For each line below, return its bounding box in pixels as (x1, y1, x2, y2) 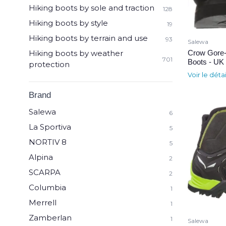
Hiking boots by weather (29, 48, 123, 58)
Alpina (29, 152, 53, 162)
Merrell (29, 198, 56, 207)
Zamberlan (29, 213, 72, 222)
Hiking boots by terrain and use (29, 33, 148, 43)
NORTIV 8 (29, 137, 67, 147)
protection (29, 60, 70, 69)
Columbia (29, 183, 66, 192)
